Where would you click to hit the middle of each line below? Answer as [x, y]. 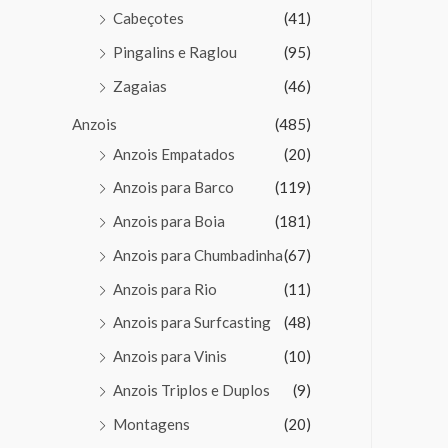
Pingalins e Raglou [175, 52]
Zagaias [140, 85]
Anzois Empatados [174, 153]
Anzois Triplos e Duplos [191, 389]
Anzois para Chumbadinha [198, 254]
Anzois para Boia [169, 221]
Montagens [151, 423]
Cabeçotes [148, 18]
